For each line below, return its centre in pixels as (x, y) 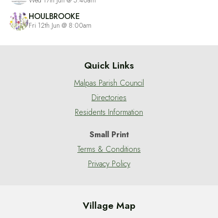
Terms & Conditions (109, 149)
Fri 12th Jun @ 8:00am (60, 26)
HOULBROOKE (54, 17)
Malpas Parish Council (109, 83)
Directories (109, 98)
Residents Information (109, 112)
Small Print (109, 135)
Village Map (109, 205)
